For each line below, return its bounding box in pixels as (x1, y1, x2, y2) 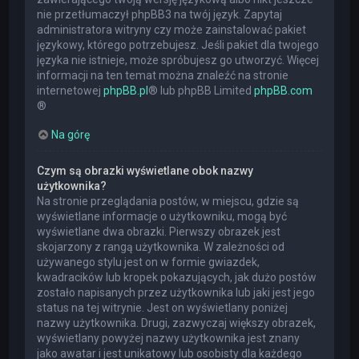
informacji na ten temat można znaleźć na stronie (37, 69, 289, 83)
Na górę (51, 128, 91, 142)
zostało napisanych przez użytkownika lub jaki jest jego (37, 286, 316, 300)
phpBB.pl (103, 84, 149, 98)
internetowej (37, 84, 104, 98)
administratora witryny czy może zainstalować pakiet (37, 23, 307, 37)
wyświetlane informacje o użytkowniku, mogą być (37, 210, 288, 224)
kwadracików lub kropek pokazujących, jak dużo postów (37, 271, 317, 284)
